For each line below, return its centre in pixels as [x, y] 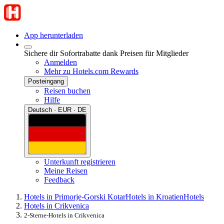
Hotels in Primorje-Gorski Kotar [75, 196]
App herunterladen [53, 35]
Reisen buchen [67, 91]
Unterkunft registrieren [80, 161]
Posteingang [46, 81]
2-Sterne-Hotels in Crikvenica [64, 215]
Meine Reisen [66, 170]
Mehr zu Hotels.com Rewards [91, 71]
